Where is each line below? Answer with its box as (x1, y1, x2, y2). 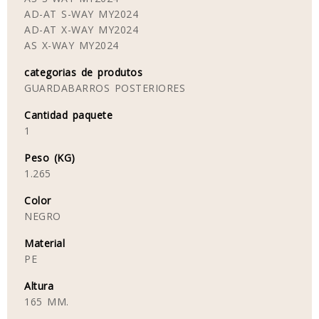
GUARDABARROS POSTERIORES (24, 81, 185, 95)
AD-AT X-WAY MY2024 (24, 23, 138, 36)
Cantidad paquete (24, 108, 113, 122)
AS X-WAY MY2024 (24, 38, 119, 52)
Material (24, 236, 65, 250)
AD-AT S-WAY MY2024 (24, 7, 138, 21)
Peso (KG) (24, 151, 75, 164)
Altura (24, 279, 53, 293)
